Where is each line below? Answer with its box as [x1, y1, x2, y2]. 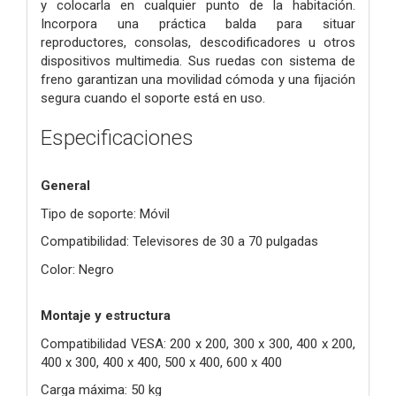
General [41, 178, 90, 194]
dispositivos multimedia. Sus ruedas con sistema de [41, 52, 355, 69]
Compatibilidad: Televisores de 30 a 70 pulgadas [41, 233, 318, 250]
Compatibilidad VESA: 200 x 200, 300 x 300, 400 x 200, [41, 335, 355, 352]
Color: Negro [41, 261, 114, 278]
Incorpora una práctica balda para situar [41, 15, 355, 32]
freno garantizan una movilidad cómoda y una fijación [41, 71, 355, 88]
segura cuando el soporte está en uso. [41, 89, 265, 106]
